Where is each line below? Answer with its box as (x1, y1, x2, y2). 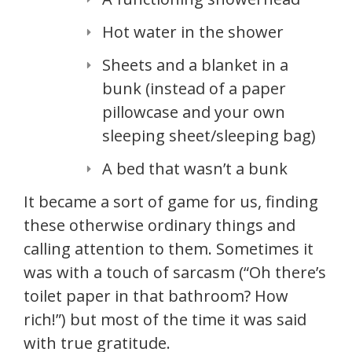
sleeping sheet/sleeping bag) (102, 125, 316, 146)
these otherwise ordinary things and (24, 214, 295, 236)
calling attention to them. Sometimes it (24, 238, 313, 259)
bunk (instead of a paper (102, 78, 286, 99)
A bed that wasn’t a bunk (102, 158, 288, 179)
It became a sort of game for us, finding (24, 191, 318, 212)
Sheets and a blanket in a (102, 54, 288, 75)
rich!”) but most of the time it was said (24, 309, 306, 330)
